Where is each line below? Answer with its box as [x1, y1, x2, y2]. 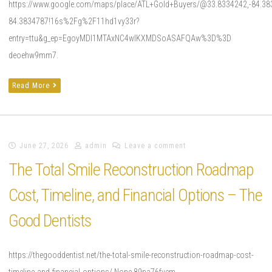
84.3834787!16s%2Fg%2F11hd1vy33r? [8, 16, 139, 27]
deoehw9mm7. [8, 50, 58, 61]
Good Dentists [8, 210, 91, 231]
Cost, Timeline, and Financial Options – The [8, 185, 262, 205]
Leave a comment [124, 141, 186, 151]
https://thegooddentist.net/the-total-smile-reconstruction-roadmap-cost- [8, 250, 254, 260]
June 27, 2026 [19, 141, 69, 151]
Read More [12, 81, 50, 90]
